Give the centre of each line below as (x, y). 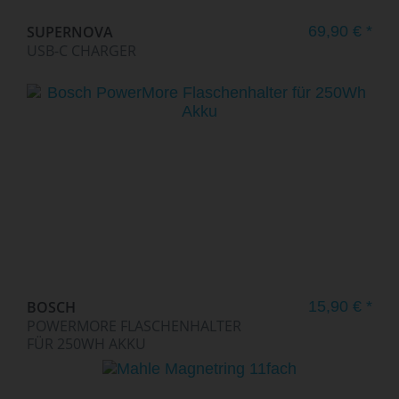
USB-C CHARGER (82, 50)
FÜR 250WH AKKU (87, 344)
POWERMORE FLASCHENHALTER (134, 326)
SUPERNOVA (70, 32)
